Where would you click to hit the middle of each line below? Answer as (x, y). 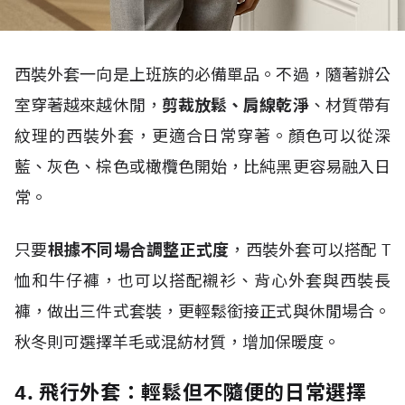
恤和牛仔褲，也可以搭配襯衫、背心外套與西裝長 (202, 281)
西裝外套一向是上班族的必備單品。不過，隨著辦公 (202, 75)
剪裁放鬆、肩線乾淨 (235, 105)
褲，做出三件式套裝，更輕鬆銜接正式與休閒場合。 (202, 311)
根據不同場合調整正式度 (138, 250)
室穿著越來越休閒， (88, 105)
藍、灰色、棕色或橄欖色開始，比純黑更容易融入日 (202, 167)
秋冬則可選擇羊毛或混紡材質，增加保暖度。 (177, 342)
